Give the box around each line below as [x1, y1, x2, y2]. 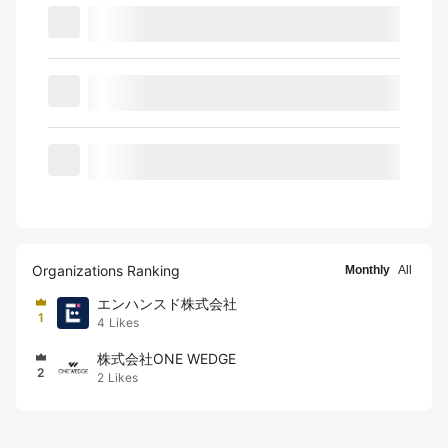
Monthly [345, 263, 390, 277]
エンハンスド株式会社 [97, 295, 237, 312]
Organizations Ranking [32, 262, 180, 279]
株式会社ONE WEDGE [97, 350, 236, 367]
